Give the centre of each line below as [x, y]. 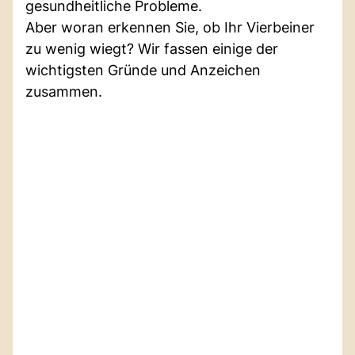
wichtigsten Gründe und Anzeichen [143, 70]
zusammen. [64, 91]
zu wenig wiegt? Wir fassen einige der [152, 48]
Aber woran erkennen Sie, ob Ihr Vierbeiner [170, 27]
